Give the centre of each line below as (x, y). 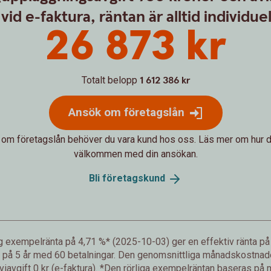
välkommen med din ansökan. (135, 154)
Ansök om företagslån (126, 112)
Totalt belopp (109, 80)
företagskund (134, 178)
